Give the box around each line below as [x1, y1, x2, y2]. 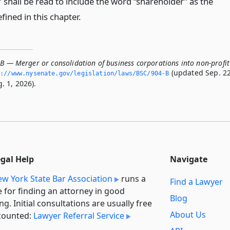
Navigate [170, 154, 207, 165]
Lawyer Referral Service [33, 210, 124, 222]
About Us [170, 208, 206, 220]
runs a [119, 173, 146, 185]
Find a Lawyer [170, 176, 223, 187]
